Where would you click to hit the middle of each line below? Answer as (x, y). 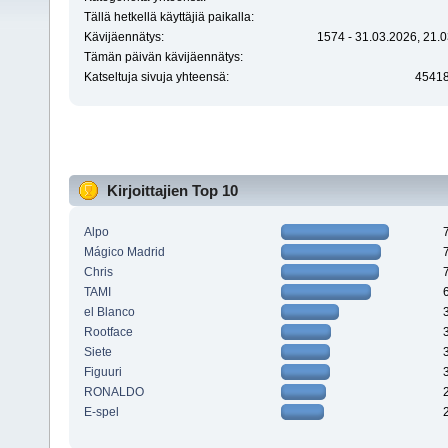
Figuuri (102, 371)
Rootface (108, 331)
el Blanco (109, 311)
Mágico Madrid (124, 251)
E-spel (101, 411)
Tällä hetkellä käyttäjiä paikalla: (168, 17)
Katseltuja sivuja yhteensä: (156, 77)
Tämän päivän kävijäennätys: (163, 57)
